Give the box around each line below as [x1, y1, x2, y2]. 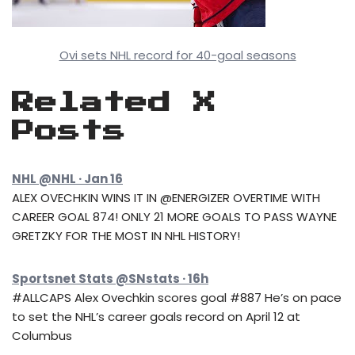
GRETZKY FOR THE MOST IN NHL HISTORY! [12, 227, 240, 244]
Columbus [12, 327, 72, 344]
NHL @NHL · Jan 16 [12, 170, 123, 187]
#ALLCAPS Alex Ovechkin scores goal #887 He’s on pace [12, 289, 342, 306]
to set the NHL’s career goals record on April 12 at [12, 308, 300, 325]
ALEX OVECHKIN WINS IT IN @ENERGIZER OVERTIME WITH [12, 189, 320, 206]
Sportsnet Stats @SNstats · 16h [12, 270, 208, 287]
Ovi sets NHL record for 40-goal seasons [59, 47, 296, 63]
